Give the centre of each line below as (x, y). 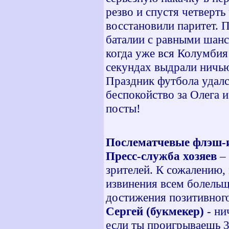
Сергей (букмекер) (155, 211)
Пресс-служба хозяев (161, 156)
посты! (123, 108)
